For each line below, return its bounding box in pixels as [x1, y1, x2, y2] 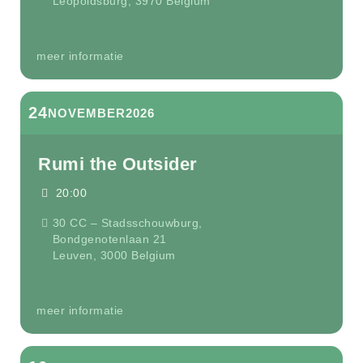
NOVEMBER [48, 106, 126, 120]
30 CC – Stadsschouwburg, [52, 216, 203, 229]
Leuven [52, 249, 93, 262]
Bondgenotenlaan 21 [52, 233, 167, 246]
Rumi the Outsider [38, 154, 198, 174]
